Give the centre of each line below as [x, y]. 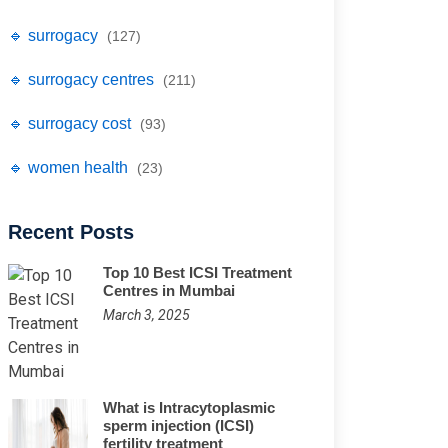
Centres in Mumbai [169, 290]
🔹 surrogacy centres [83, 79]
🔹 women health [70, 167]
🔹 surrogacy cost [71, 123]
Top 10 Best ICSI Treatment [197, 272]
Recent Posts [71, 232]
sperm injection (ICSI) [178, 425]
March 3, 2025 [146, 315]
